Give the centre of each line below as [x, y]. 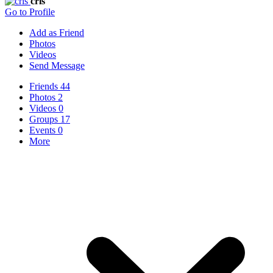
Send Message [57, 65]
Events [44, 130]
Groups [45, 119]
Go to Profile [30, 12]
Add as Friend [57, 32]
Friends [45, 86]
